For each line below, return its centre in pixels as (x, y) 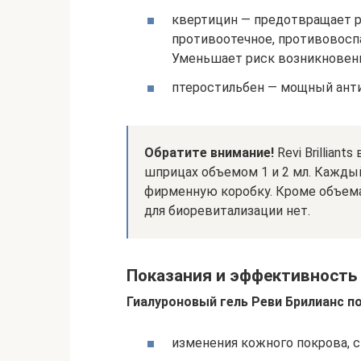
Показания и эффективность (242, 275)
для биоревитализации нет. (227, 210)
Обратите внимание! (209, 152)
